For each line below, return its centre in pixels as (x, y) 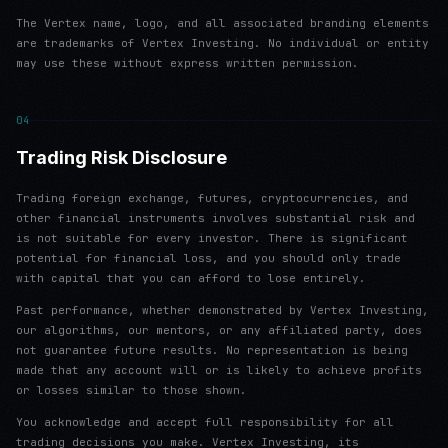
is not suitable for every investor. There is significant (212, 238)
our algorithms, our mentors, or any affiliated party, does (219, 330)
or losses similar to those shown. (131, 390)
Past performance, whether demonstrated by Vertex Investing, (222, 310)
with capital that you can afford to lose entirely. (191, 278)
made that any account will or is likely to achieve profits (219, 370)
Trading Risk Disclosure (121, 157)
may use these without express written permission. (187, 63)
